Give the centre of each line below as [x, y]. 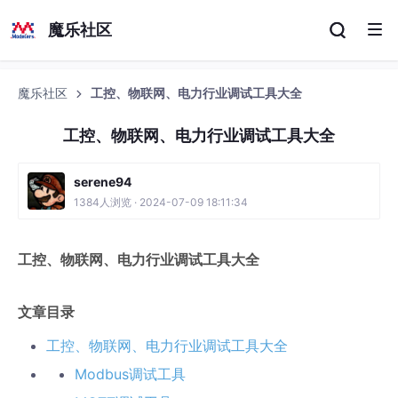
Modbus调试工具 [130, 374]
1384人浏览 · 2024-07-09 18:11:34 [161, 202]
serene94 [103, 182]
